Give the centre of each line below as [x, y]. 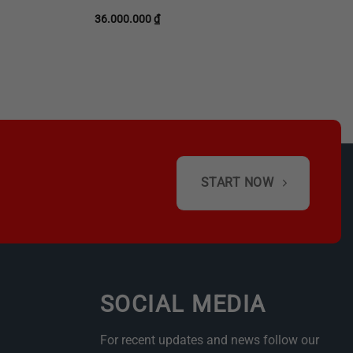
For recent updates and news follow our [210, 340]
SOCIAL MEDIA [183, 304]
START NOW [237, 183]
